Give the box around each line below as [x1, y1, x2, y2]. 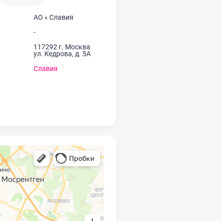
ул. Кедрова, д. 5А [34, 50, 91, 58]
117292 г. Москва [34, 43, 90, 51]
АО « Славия [34, 13, 74, 21]
